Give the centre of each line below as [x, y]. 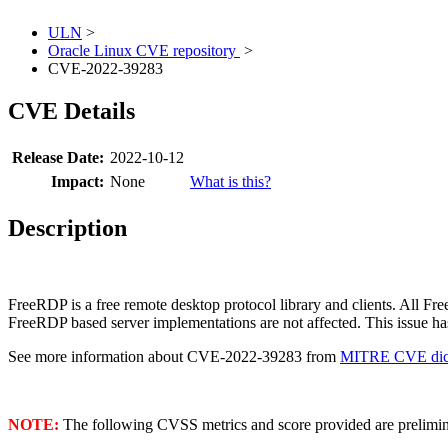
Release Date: [58, 158]
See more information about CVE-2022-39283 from [174, 357]
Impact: [77, 182]
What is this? [230, 182]
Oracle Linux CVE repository [144, 51]
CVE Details [71, 111]
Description [67, 228]
